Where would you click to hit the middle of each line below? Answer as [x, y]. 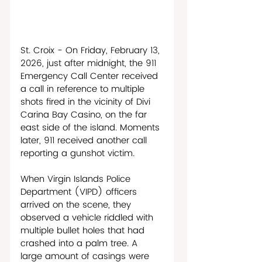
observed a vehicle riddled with [88, 218]
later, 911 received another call [85, 140]
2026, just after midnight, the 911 [90, 63]
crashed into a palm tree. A [80, 243]
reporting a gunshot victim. [79, 153]
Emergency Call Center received [91, 76]
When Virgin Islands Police [77, 179]
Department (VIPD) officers [80, 192]
